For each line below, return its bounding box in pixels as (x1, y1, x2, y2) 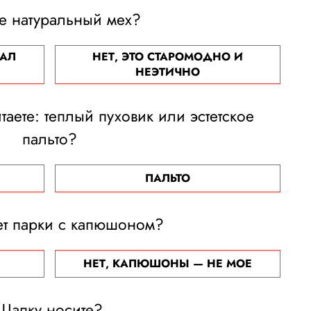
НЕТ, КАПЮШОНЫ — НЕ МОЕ (83, 255, 252, 271)
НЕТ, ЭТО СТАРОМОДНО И (92, 49, 243, 65)
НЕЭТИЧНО (135, 64, 200, 80)
